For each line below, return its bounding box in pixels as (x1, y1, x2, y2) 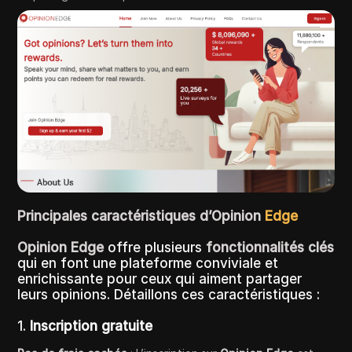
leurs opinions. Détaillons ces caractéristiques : (17, 287, 321, 303)
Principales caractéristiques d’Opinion (17, 208, 266, 225)
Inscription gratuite (30, 318, 153, 335)
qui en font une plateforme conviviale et (17, 255, 279, 272)
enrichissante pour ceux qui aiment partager (17, 271, 302, 288)
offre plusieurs (104, 240, 207, 256)
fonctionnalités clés (206, 240, 335, 256)
